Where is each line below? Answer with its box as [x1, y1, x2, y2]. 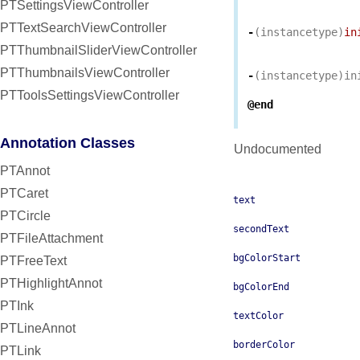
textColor [233, 310, 284, 322]
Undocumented [234, 142, 321, 157]
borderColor [233, 339, 295, 351]
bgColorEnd [233, 281, 289, 293]
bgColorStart [233, 252, 301, 264]
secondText [233, 223, 289, 235]
